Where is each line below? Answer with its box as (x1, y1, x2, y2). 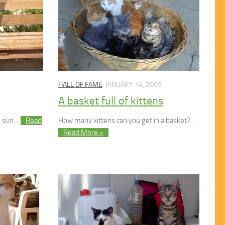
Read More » (63, 128, 104, 138)
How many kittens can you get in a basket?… (58, 116, 196, 126)
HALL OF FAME (58, 80, 103, 89)
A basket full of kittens (58, 94, 164, 108)
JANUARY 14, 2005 (105, 80, 162, 89)
